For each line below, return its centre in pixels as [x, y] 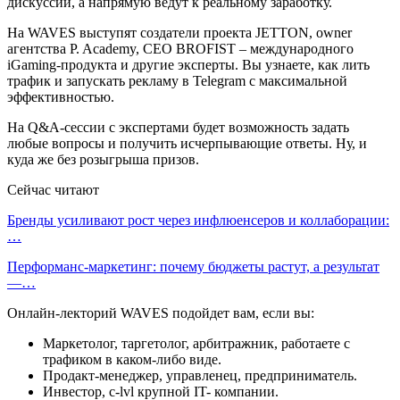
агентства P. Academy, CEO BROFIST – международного [180, 48]
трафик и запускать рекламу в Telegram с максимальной [177, 80]
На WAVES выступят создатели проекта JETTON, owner [179, 32]
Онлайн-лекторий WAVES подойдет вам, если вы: [161, 312]
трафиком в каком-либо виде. [132, 359]
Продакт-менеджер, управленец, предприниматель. [200, 375]
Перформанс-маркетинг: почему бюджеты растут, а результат [193, 266]
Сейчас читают [53, 189]
